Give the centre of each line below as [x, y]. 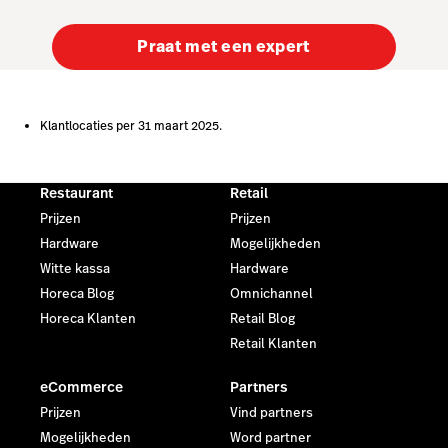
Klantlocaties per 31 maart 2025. [131, 125]
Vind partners [271, 412]
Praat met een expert [224, 46]
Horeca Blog [77, 293]
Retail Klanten [273, 343]
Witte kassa [75, 268]
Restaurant [76, 192]
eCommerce [81, 386]
